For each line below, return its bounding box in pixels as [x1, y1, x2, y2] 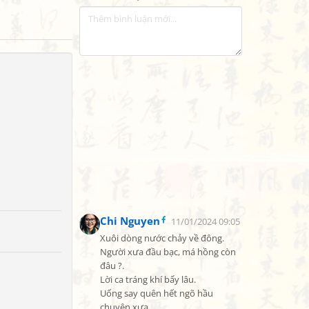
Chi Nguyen [100, 214, 160, 228]
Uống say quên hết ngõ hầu [100, 288, 213, 299]
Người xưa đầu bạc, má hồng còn [100, 246, 236, 258]
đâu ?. [100, 260, 124, 272]
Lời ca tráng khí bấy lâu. [100, 274, 196, 286]
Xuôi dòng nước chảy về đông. [100, 232, 224, 244]
